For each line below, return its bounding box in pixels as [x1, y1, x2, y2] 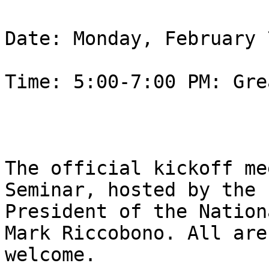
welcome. [5, 244, 96, 266]
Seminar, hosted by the [5, 179, 256, 201]
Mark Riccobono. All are [5, 222, 267, 244]
